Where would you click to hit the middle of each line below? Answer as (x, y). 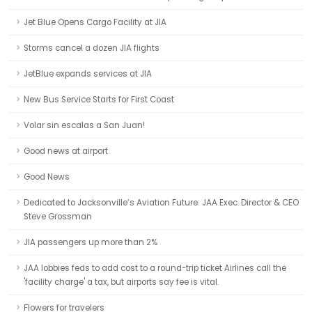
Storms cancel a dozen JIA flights (92, 48)
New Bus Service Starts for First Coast (99, 100)
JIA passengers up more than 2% (91, 242)
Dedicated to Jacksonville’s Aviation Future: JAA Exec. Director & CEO (161, 203)
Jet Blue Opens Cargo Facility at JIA (95, 22)
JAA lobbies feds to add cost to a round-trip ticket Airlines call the (155, 268)
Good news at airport (66, 151)
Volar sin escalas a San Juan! (84, 125)
